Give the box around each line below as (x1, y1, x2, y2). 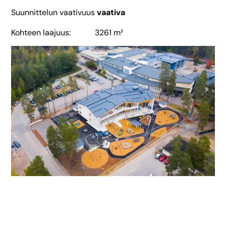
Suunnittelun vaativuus (11, 7, 97, 18)
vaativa (97, 7, 125, 18)
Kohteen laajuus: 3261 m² (11, 27, 123, 38)
